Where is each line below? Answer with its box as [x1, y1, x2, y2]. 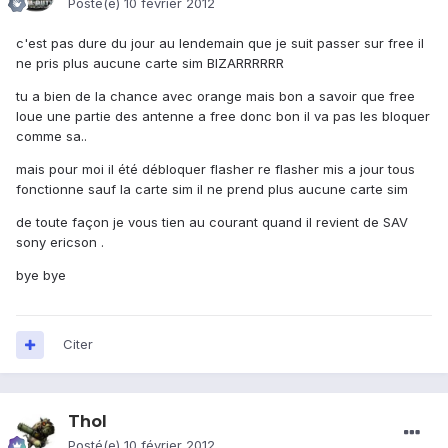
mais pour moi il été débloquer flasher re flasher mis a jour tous [16, 161, 415, 178]
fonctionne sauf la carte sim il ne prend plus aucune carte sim [16, 181, 408, 198]
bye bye [16, 267, 66, 284]
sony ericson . [16, 234, 104, 251]
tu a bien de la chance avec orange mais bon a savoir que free [16, 88, 415, 105]
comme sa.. [16, 128, 87, 145]
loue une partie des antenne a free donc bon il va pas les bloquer [16, 108, 430, 125]
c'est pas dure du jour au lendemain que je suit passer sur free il [16, 35, 424, 52]
